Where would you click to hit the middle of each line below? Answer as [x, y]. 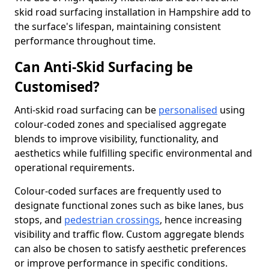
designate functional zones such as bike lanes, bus [129, 205]
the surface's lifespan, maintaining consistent [118, 26]
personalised [188, 110]
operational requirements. [74, 168]
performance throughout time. [85, 41]
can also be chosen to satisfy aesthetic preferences [130, 249]
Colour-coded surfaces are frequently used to [118, 191]
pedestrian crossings [112, 220]
